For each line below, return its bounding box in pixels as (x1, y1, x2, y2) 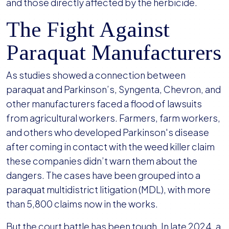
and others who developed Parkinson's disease (6, 126, 209, 139)
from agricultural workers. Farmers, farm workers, (6, 112, 220, 124)
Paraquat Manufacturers (6, 40, 221, 65)
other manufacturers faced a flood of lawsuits (6, 98, 202, 110)
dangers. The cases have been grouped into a (6, 169, 200, 181)
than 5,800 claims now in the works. (6, 198, 158, 210)
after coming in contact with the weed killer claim (6, 141, 215, 153)
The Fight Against (6, 17, 170, 42)
